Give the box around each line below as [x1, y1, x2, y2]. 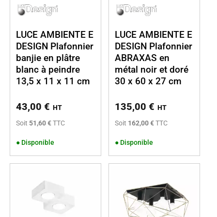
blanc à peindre [16, 63, 80, 75]
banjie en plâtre [16, 52, 80, 63]
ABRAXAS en [115, 52, 170, 63]
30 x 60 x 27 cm [115, 75, 182, 87]
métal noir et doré [115, 63, 188, 75]
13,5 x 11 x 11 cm [16, 75, 90, 87]
